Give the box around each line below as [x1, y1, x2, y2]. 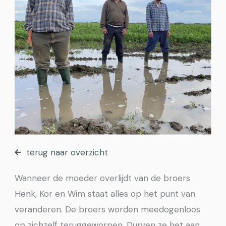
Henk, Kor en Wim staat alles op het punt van [15, 188, 196, 199]
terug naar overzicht [26, 146, 108, 158]
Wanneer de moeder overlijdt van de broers [15, 172, 191, 184]
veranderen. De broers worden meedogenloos [15, 203, 201, 215]
